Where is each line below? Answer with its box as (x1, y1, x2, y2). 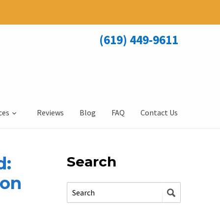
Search (67, 153, 116, 170)
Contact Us (140, 108, 178, 117)
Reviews (37, 108, 64, 117)
